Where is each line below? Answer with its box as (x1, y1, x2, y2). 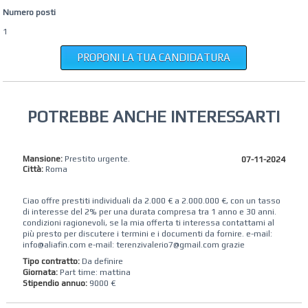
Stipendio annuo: (22, 278, 89, 288)
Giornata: (22, 267, 60, 277)
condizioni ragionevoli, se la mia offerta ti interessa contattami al (22, 217, 274, 228)
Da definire (79, 256, 123, 266)
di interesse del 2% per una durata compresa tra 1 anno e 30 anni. (22, 206, 276, 217)
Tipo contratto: (22, 256, 80, 266)
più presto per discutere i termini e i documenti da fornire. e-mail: (22, 228, 272, 239)
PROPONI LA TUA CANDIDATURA (77, 52, 231, 63)
